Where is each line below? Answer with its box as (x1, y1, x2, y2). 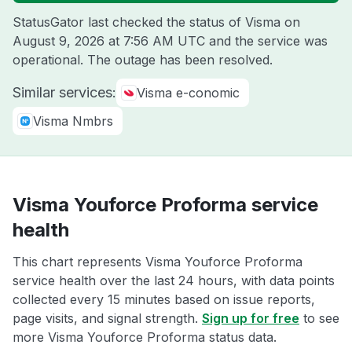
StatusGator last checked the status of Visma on (13, 14, 300, 30)
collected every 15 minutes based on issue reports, (13, 291, 315, 307)
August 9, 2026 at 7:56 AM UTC (13, 33, 205, 49)
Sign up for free (202, 310, 299, 326)
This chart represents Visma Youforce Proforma (13, 254, 302, 269)
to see (299, 310, 339, 326)
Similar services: (13, 84, 116, 101)
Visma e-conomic (137, 85, 240, 101)
